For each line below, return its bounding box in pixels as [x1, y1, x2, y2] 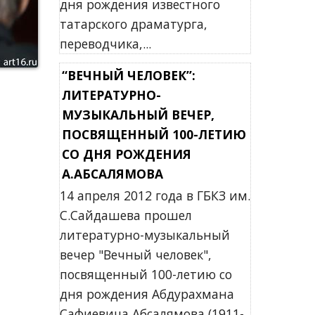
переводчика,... [59, 35, 151, 52]
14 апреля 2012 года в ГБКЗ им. [59, 187, 250, 204]
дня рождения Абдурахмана [59, 285, 234, 302]
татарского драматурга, [59, 15, 207, 32]
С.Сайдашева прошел [59, 207, 192, 224]
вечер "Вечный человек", [59, 246, 212, 263]
